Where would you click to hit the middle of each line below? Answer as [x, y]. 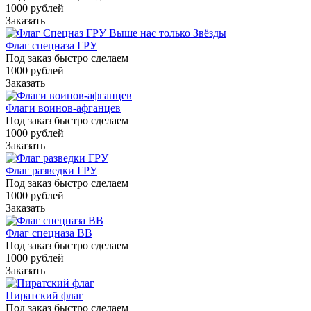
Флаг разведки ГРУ [51, 170]
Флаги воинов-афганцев [63, 108]
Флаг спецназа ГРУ [51, 45]
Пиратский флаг [44, 295]
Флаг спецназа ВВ [49, 233]
